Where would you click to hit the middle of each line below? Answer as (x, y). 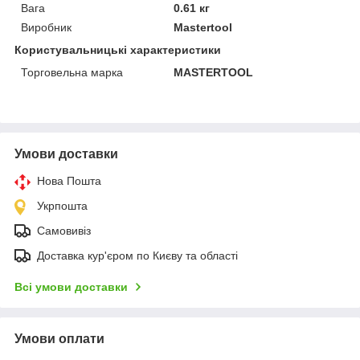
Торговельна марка (72, 72)
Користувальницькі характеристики (118, 49)
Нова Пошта (69, 180)
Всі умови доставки (71, 286)
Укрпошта (62, 205)
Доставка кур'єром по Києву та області (137, 255)
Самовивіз (64, 230)
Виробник (46, 27)
